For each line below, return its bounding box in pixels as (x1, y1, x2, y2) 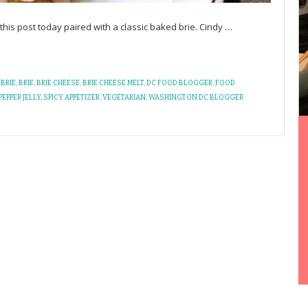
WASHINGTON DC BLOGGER (148, 93, 243, 102)
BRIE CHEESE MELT (82, 79, 144, 87)
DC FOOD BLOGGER (146, 79, 212, 87)
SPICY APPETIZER (43, 93, 100, 102)
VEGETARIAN (102, 93, 146, 102)
